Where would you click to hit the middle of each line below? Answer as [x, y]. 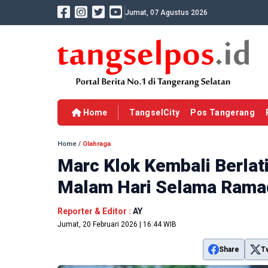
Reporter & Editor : [95, 211]
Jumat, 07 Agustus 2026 [166, 13]
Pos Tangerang [223, 113]
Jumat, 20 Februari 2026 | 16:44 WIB [117, 225]
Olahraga [97, 144]
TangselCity [155, 113]
